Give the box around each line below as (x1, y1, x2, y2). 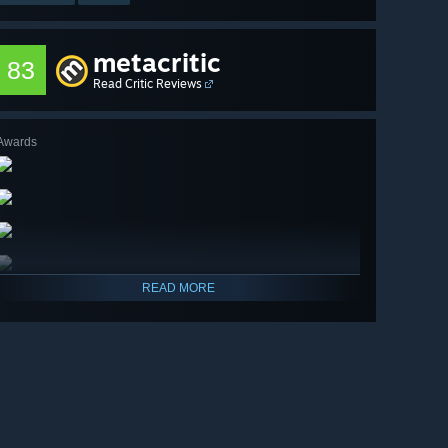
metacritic (93, 46, 221, 79)
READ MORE (141, 281, 215, 296)
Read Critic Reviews (93, 76, 202, 92)
